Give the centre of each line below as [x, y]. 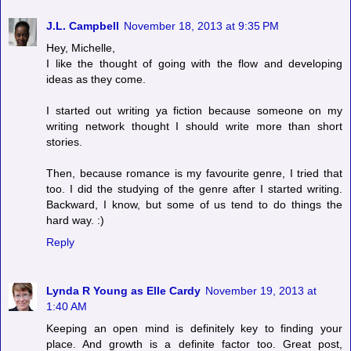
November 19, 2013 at [261, 290]
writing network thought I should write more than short [194, 126]
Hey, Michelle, [81, 47]
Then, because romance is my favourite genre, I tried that [194, 173]
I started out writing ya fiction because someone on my [194, 110]
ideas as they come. [96, 79]
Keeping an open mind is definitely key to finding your [194, 328]
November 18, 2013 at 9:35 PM [201, 25]
